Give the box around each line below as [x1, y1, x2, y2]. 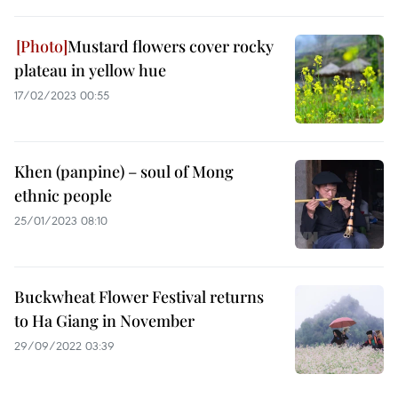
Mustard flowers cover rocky [68, 36, 274, 57]
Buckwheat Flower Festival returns [14, 286, 264, 307]
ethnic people [14, 185, 112, 206]
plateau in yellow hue [14, 60, 166, 81]
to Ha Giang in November [14, 310, 195, 331]
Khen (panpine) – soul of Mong [14, 161, 234, 182]
